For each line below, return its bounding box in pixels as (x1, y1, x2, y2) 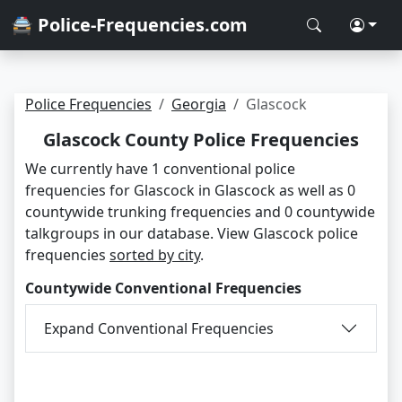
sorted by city (109, 245, 200, 265)
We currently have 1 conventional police (25, 159, 295, 179)
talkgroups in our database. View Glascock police (25, 223, 358, 243)
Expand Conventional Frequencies (44, 318, 274, 338)
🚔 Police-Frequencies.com (11, 13, 248, 37)
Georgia (171, 94, 226, 114)
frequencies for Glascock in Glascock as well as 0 (25, 180, 355, 200)
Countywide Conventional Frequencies (25, 278, 301, 298)
